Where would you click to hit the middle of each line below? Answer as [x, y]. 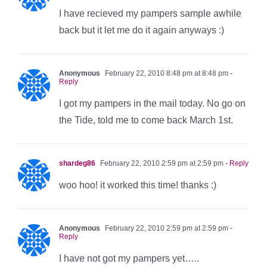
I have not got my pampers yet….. [129, 258]
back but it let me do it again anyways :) [142, 30]
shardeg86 [77, 163]
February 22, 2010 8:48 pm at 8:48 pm [166, 73]
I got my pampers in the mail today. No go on [152, 103]
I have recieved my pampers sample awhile [150, 13]
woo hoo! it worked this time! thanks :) [138, 185]
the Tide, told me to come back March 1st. [146, 120]
